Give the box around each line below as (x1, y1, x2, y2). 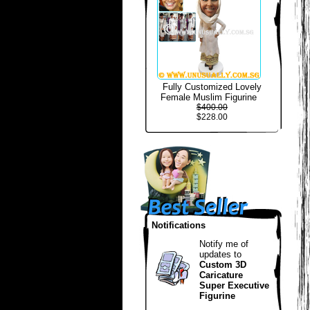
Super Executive (199, 280, 269, 291)
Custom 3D (199, 259, 246, 270)
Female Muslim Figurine (161, 92, 257, 102)
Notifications (152, 220, 206, 230)
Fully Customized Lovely (163, 82, 262, 92)
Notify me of (199, 239, 248, 249)
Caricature (199, 270, 243, 280)
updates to (199, 249, 241, 259)
